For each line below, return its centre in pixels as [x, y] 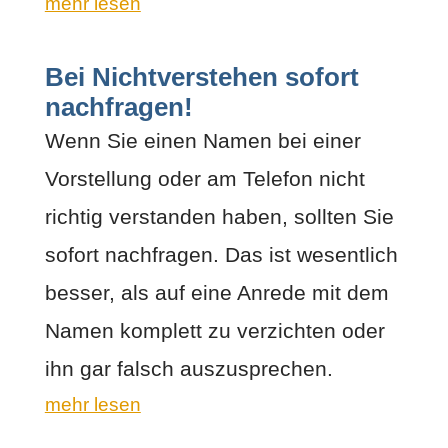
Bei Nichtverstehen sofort [201, 76]
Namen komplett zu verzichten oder [214, 330]
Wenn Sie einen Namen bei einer [202, 140]
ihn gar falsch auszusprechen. [188, 368]
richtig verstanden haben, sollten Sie [219, 216]
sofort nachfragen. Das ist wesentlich [221, 254]
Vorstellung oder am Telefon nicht [204, 178]
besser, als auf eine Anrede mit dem [216, 292]
